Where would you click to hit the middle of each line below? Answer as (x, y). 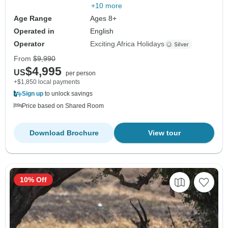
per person (81, 74)
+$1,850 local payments (47, 82)
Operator (29, 44)
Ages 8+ (104, 19)
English (102, 31)
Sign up (33, 94)
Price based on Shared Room (63, 106)
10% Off (33, 180)
